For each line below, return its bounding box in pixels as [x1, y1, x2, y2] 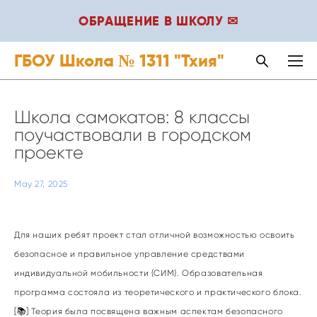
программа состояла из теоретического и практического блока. [14, 287, 302, 297]
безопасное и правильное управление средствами [14, 248, 245, 259]
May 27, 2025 [14, 179, 68, 189]
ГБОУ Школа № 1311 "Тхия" [14, 50, 224, 71]
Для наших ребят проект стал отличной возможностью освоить [14, 229, 295, 240]
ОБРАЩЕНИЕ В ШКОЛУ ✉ [78, 13, 239, 29]
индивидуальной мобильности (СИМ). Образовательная [14, 267, 263, 278]
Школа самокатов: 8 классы [14, 106, 250, 128]
